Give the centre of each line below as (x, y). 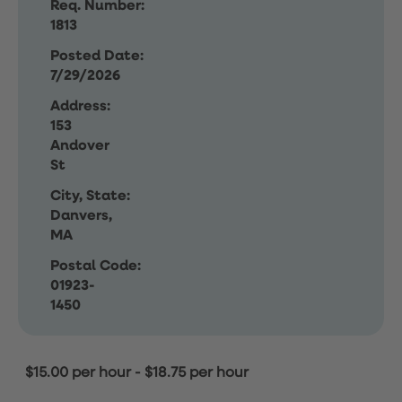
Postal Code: (96, 267)
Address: (80, 107)
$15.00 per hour (78, 373)
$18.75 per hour (197, 373)
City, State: (90, 197)
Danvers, (81, 216)
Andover (80, 146)
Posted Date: (97, 57)
